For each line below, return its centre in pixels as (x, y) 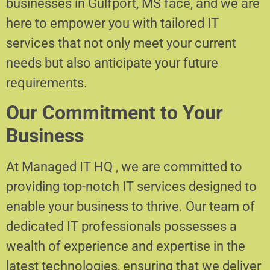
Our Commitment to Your (115, 113)
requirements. (47, 83)
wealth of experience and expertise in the (126, 246)
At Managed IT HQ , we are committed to (124, 167)
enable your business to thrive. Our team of (130, 207)
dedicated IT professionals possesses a (121, 227)
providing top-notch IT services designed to (131, 187)
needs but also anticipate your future (112, 63)
